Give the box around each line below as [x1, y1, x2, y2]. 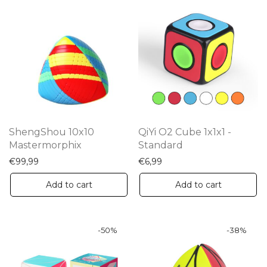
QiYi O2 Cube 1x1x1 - [138, 126, 231, 138]
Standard [138, 139, 183, 151]
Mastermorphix [9, 139, 82, 151]
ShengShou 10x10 [9, 126, 94, 138]
